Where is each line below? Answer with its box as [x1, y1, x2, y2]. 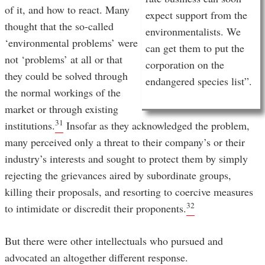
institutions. [5, 118, 55, 133]
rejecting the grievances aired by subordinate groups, [5, 168, 231, 183]
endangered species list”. [146, 74, 252, 89]
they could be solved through [5, 69, 128, 83]
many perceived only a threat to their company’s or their [5, 135, 245, 150]
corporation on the [146, 57, 224, 72]
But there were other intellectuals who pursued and [5, 234, 223, 248]
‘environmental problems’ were [5, 35, 138, 50]
